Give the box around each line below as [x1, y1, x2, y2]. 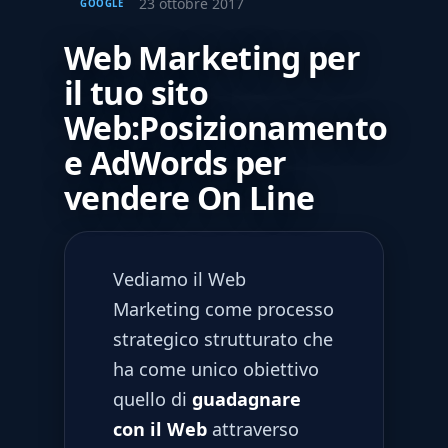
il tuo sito [64, 70, 208, 114]
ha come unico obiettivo [113, 356, 319, 381]
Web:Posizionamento [64, 105, 388, 149]
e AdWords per [64, 140, 287, 184]
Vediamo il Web [113, 266, 246, 291]
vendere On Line [64, 175, 315, 219]
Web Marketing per [64, 35, 361, 79]
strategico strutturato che [113, 326, 333, 351]
